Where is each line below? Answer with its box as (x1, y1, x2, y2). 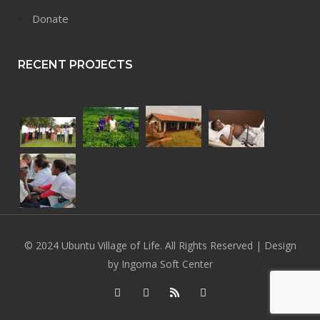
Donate (32, 11, 69, 26)
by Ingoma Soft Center (107, 256, 213, 271)
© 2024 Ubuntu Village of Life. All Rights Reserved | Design (24, 238, 296, 252)
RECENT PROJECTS (18, 57, 133, 71)
